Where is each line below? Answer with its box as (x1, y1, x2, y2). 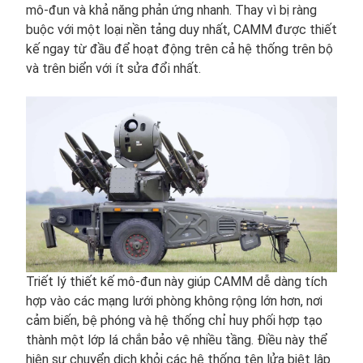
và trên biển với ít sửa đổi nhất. (26, 60, 201, 76)
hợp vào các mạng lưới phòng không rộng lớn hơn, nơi (26, 293, 322, 310)
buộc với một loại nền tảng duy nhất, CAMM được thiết (26, 21, 337, 37)
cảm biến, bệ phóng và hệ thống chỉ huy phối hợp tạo (26, 313, 322, 329)
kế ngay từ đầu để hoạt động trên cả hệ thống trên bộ (26, 41, 333, 57)
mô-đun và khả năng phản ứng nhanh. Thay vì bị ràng (26, 2, 317, 18)
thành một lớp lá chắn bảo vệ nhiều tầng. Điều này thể (26, 332, 327, 348)
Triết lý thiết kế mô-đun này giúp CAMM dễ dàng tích (26, 274, 327, 290)
